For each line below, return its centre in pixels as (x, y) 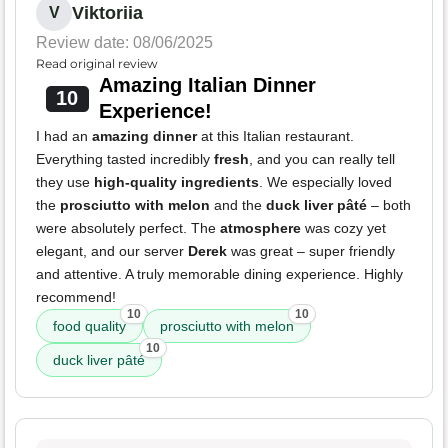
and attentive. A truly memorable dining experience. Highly (219, 274)
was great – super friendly (311, 251)
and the (238, 205)
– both (389, 205)
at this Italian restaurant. (275, 136)
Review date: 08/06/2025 (124, 43)
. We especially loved (325, 182)
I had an (64, 136)
